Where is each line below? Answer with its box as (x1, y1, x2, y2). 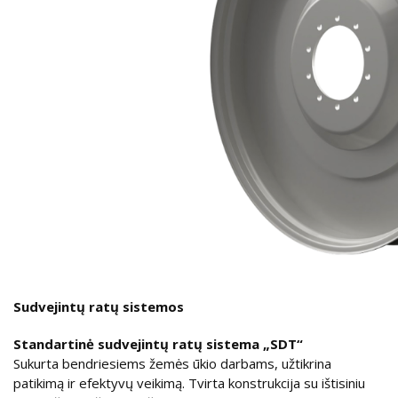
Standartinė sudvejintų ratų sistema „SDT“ (13, 334, 303, 353)
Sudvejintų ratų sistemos (13, 297, 184, 315)
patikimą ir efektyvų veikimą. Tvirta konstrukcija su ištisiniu (13, 373, 365, 392)
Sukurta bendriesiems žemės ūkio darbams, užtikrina (13, 354, 331, 372)
